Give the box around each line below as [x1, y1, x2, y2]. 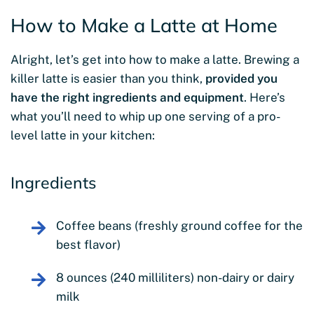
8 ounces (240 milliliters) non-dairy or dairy [56, 271, 294, 285]
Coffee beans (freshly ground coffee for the [56, 219, 303, 233]
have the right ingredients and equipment [11, 90, 244, 105]
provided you [205, 71, 278, 86]
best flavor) [56, 238, 121, 252]
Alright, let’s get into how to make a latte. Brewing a [11, 53, 299, 67]
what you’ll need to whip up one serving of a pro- [11, 109, 280, 124]
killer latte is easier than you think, [11, 71, 205, 86]
